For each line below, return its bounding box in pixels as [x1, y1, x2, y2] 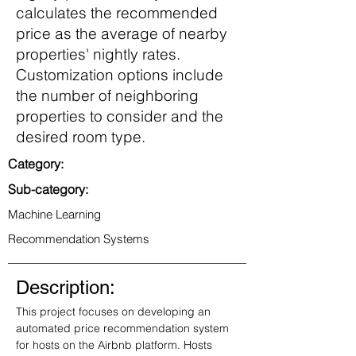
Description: [16, 277, 121, 298]
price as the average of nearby [16, 24, 227, 43]
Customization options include [16, 65, 223, 84]
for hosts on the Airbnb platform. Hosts [16, 338, 215, 352]
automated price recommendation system [16, 321, 232, 335]
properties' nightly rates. [16, 44, 180, 64]
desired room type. [16, 127, 145, 146]
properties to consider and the [16, 106, 223, 126]
